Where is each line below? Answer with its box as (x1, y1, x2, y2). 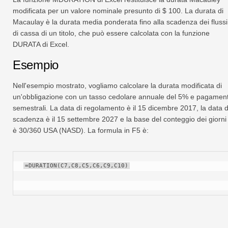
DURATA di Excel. (13, 40, 69, 49)
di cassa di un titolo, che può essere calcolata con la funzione (13, 29, 210, 38)
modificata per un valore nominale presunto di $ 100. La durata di (13, 7, 223, 15)
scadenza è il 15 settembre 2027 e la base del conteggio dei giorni (13, 115, 226, 124)
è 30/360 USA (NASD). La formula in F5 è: (13, 126, 149, 135)
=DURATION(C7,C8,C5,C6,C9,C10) (25, 162, 128, 169)
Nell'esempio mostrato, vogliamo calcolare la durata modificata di (13, 81, 222, 90)
